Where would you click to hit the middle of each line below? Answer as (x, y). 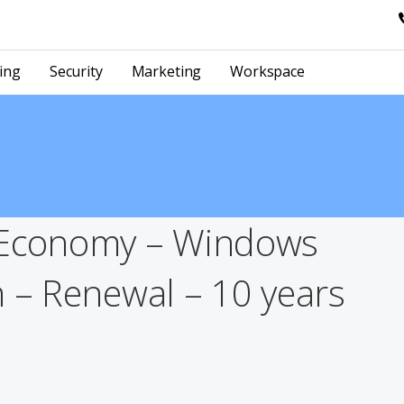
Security (76, 72)
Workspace (267, 72)
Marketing (166, 72)
